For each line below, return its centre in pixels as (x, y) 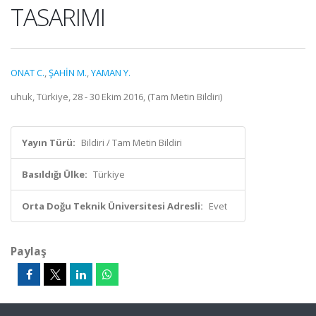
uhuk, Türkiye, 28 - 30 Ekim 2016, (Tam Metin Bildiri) (116, 97)
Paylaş (29, 251)
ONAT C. (28, 73)
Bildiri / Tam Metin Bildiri (132, 142)
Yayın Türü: (49, 142)
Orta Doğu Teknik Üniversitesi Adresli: (113, 206)
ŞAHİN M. (68, 73)
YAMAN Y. (111, 73)
